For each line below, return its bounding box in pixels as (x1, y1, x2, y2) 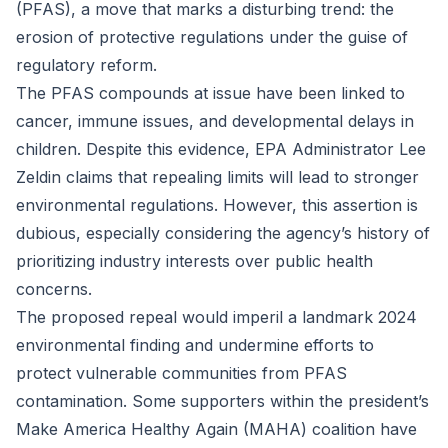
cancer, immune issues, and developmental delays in (16, 111, 414, 131)
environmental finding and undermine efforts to (16, 335, 374, 355)
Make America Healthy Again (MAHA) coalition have (16, 419, 417, 439)
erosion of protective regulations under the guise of (16, 27, 408, 47)
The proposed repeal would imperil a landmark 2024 (16, 307, 417, 327)
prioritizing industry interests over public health (16, 251, 373, 271)
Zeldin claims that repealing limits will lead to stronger (16, 167, 419, 187)
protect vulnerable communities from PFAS (16, 363, 347, 383)
